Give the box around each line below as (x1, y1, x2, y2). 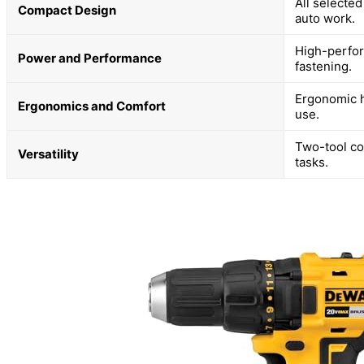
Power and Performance (18, 50, 162, 66)
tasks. (295, 154, 328, 170)
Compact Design (18, 2, 116, 18)
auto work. (295, 10, 355, 26)
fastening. (295, 58, 352, 74)
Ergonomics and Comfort (18, 97, 166, 114)
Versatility (18, 145, 79, 162)
